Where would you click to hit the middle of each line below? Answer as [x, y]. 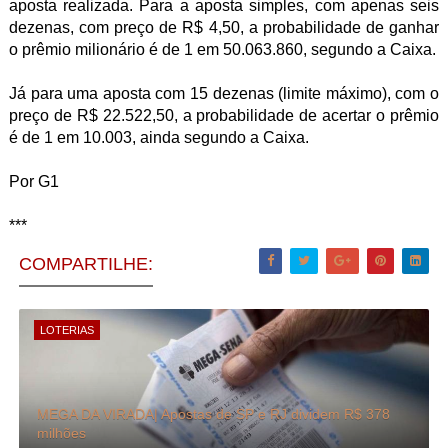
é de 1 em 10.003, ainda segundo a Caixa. [158, 137]
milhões [61, 432]
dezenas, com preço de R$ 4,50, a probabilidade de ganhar [224, 27]
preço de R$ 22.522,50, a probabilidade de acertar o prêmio [224, 115]
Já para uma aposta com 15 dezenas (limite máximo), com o [224, 93]
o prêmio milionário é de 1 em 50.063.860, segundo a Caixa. [222, 49]
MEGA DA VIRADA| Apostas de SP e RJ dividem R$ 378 [213, 413]
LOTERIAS [66, 330]
